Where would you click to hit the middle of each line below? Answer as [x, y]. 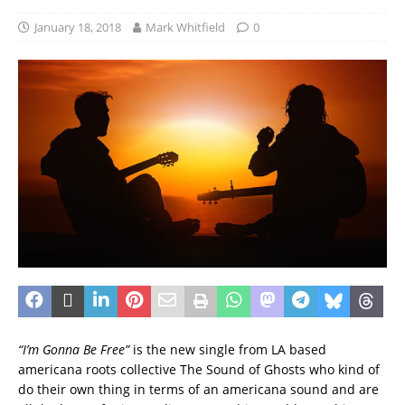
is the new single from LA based [228, 349]
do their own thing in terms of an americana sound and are [198, 389]
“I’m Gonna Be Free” [74, 349]
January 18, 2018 [78, 28]
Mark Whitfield [185, 28]
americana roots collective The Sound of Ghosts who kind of [199, 369]
